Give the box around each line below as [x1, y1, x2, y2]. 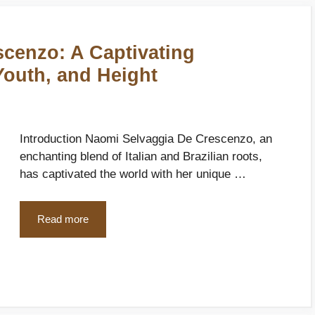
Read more [37, 212, 89, 225]
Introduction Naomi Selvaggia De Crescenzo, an [20, 132, 272, 146]
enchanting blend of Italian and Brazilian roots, [20, 150, 262, 164]
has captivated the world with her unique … [20, 167, 246, 181]
